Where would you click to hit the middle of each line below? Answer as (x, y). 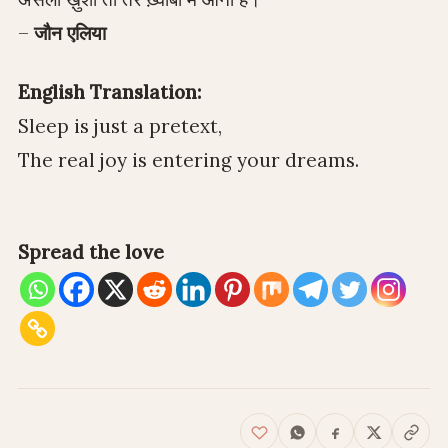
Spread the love (91, 252)
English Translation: (109, 91)
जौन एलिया (70, 33)
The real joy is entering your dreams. (188, 159)
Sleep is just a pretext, (120, 125)
